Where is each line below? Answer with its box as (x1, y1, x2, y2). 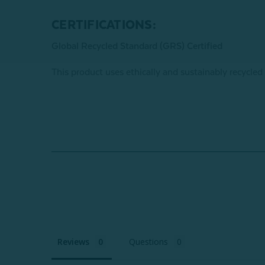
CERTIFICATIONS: (51, 17, 159, 32)
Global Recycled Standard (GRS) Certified (51, 40, 222, 51)
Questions (129, 235, 168, 247)
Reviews (57, 235, 89, 247)
